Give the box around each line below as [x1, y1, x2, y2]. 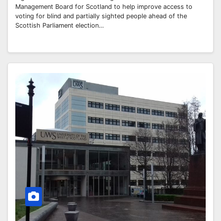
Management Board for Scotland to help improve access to [15, 2, 192, 10]
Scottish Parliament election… [15, 21, 104, 29]
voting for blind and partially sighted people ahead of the [15, 12, 187, 20]
